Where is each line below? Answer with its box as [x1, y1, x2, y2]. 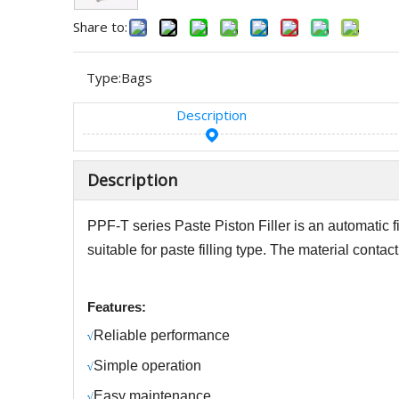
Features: [87, 299, 146, 314]
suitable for [87, 242, 160, 257]
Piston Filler [215, 218, 290, 233]
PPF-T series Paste [87, 218, 211, 233]
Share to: [73, 18, 127, 36]
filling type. [199, 242, 266, 257]
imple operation [103, 358, 201, 373]
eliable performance [104, 328, 230, 343]
